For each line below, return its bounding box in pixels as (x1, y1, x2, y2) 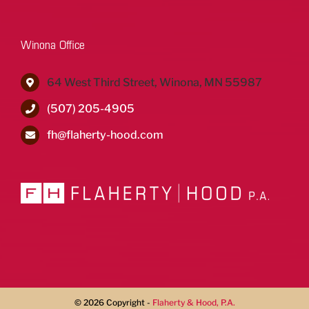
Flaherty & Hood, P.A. (152, 297, 235, 308)
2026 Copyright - (83, 297, 152, 308)
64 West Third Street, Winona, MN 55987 (47, 75, 263, 89)
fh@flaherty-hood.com (47, 128, 164, 142)
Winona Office (21, 36, 85, 52)
